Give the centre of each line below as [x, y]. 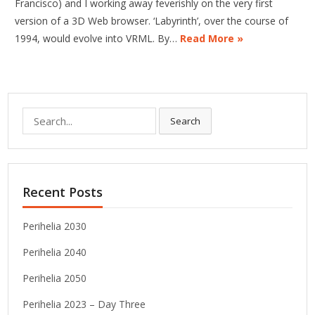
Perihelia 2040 [55, 252]
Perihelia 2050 [55, 278]
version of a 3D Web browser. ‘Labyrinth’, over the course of [152, 21]
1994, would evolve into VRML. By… [98, 39]
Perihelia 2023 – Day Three [84, 304]
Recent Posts [63, 192]
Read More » [212, 39]
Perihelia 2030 [55, 226]
